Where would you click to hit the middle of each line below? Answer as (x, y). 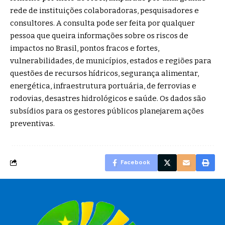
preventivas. (32, 124)
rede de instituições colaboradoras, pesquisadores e (104, 11)
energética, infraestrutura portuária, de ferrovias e (103, 86)
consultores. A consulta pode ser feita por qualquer (102, 23)
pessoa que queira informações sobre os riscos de (99, 36)
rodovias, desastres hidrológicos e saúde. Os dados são (108, 99)
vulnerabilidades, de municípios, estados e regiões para (111, 61)
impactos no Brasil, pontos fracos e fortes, (85, 48)
